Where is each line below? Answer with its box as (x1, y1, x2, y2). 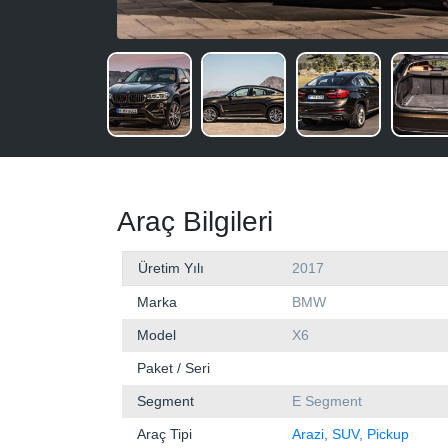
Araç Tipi (137, 426, 192, 443)
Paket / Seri (137, 360, 210, 377)
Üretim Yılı (138, 260, 204, 277)
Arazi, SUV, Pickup (292, 426, 409, 443)
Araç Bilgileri (117, 206, 273, 238)
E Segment (292, 393, 362, 410)
